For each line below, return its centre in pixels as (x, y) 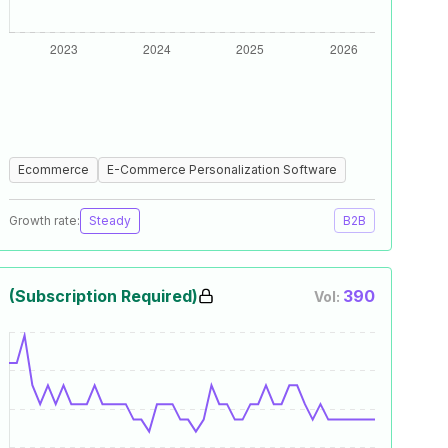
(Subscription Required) (103, 296)
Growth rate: (44, 220)
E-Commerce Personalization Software (222, 169)
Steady (110, 220)
